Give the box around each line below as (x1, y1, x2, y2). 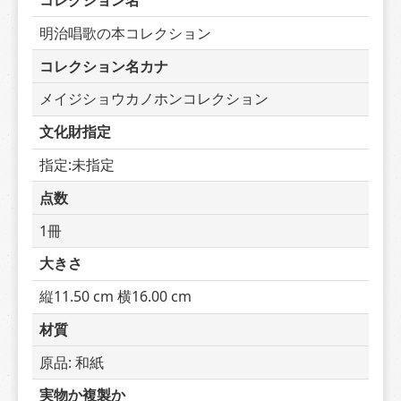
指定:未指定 (39, 154, 115, 175)
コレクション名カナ (39, 55, 168, 76)
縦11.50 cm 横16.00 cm (39, 286, 192, 307)
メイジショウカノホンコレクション (39, 89, 269, 109)
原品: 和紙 (39, 352, 104, 372)
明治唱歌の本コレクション (39, 22, 211, 43)
